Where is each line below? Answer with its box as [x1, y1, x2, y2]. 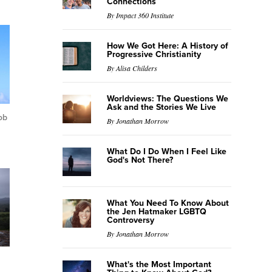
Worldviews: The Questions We [106, 93, 228, 104]
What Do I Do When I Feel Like [106, 146, 226, 157]
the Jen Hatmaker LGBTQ [106, 206, 206, 217]
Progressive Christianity [106, 49, 201, 59]
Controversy [106, 215, 154, 225]
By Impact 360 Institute [106, 10, 174, 20]
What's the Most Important [106, 259, 211, 270]
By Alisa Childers [106, 63, 157, 73]
